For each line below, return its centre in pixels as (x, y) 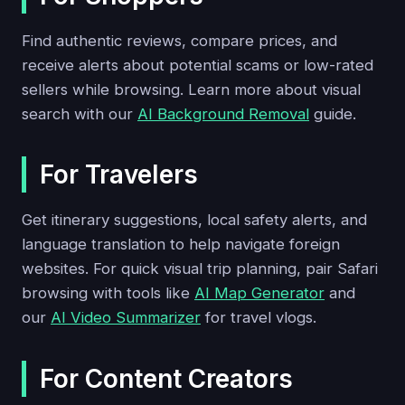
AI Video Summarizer (126, 318)
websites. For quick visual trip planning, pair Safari (200, 269)
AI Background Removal (223, 113)
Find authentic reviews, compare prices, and (179, 40)
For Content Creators (166, 378)
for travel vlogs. (259, 318)
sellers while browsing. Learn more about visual (191, 89)
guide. (333, 113)
